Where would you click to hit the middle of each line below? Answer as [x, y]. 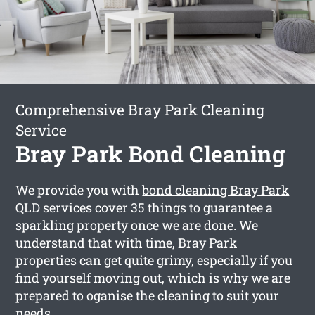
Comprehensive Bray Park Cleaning [140, 109]
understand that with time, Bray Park [127, 242]
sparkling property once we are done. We [137, 225]
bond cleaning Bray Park [216, 189]
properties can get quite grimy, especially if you [154, 260]
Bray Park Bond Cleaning [151, 153]
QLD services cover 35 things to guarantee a [144, 207]
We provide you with [79, 189]
